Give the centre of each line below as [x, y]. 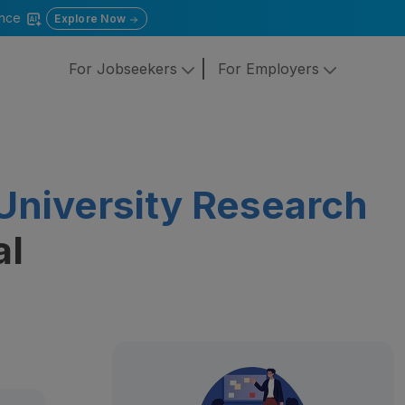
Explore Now [92, 19]
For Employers [270, 69]
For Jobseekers [125, 69]
